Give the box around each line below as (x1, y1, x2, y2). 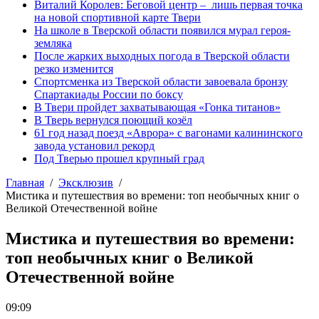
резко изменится (34, 63, 113, 75)
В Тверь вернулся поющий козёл (34, 114, 192, 126)
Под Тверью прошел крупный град (34, 152, 204, 164)
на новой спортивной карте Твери (34, 11, 201, 23)
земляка (34, 37, 72, 49)
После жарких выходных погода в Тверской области (34, 50, 290, 62)
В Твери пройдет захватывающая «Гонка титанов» (34, 101, 281, 113)
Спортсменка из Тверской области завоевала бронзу (34, 75, 288, 88)
